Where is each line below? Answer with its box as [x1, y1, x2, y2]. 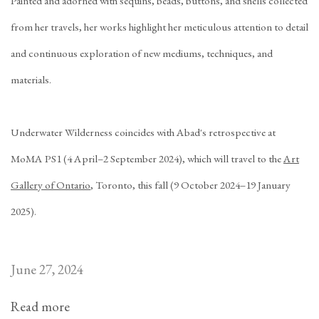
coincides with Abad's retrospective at [113, 125, 276, 140]
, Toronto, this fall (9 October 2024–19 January [90, 178, 291, 192]
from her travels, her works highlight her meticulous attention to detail [11, 20, 308, 34]
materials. [11, 73, 51, 87]
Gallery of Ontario [11, 178, 90, 192]
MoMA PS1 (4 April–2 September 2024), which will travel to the [11, 152, 283, 166]
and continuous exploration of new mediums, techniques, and [11, 46, 273, 61]
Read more [11, 298, 70, 315]
